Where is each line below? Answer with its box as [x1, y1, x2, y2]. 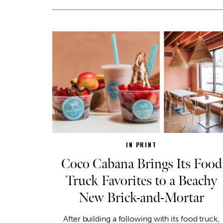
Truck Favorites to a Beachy [65, 172, 218, 189]
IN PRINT [126, 140, 157, 149]
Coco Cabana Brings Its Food [61, 155, 222, 172]
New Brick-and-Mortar [79, 189, 204, 206]
